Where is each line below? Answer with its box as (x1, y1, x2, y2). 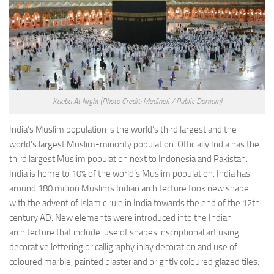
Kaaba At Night (52, 97, 100, 106)
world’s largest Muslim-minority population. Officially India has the (9, 139, 259, 150)
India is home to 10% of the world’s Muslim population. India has (9, 168, 250, 179)
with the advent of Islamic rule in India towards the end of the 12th (9, 198, 260, 209)
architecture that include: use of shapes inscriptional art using (9, 227, 239, 238)
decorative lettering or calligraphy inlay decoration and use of (9, 242, 237, 253)
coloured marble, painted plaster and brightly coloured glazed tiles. (9, 256, 259, 267)
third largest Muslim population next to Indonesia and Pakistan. (9, 154, 248, 165)
